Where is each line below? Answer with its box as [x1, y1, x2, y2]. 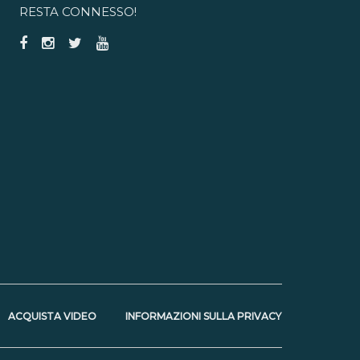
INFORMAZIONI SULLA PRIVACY [125, 309, 282, 322]
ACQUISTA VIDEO [7, 309, 96, 322]
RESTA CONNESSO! [18, 3, 137, 19]
